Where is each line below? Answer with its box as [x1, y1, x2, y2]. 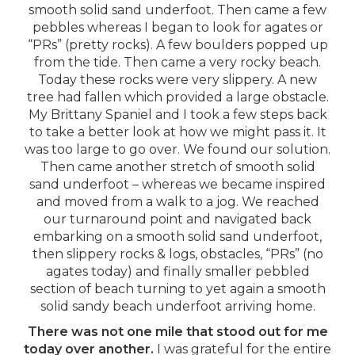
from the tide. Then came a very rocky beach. [34, 55, 321, 70]
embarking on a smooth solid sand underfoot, [33, 229, 322, 244]
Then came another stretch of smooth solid [40, 159, 315, 174]
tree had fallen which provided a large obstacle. [26, 90, 329, 105]
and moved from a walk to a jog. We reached [36, 194, 319, 209]
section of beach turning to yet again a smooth [29, 281, 326, 296]
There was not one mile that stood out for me [27, 324, 328, 339]
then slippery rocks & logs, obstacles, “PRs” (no [32, 246, 323, 261]
